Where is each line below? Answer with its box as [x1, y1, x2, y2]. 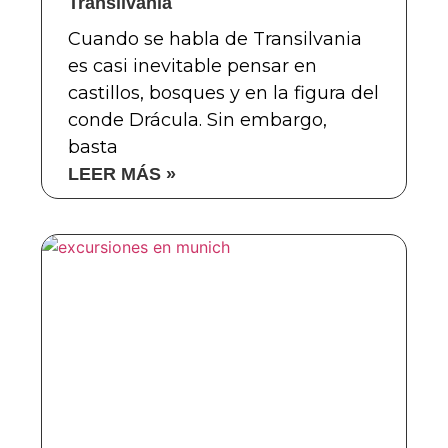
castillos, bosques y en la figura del [67, 81, 379, 104]
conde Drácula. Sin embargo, [67, 108, 327, 131]
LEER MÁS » [67, 163, 176, 184]
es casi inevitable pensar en [67, 54, 317, 77]
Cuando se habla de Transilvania [67, 27, 362, 50]
